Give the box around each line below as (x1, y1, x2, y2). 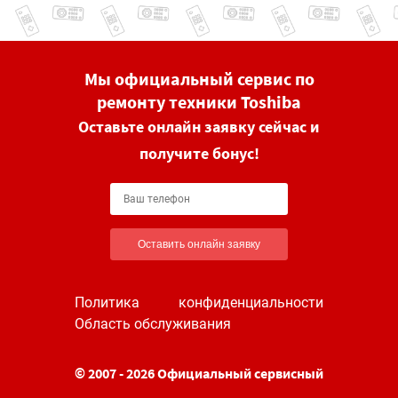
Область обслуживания (75, 315, 231, 332)
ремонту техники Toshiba (97, 91, 301, 113)
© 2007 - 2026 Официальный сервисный (75, 364, 323, 382)
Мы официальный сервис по (84, 68, 314, 90)
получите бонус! (139, 143, 259, 163)
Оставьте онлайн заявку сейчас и (78, 116, 320, 137)
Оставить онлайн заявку (138, 238, 260, 251)
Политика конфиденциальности (75, 294, 323, 311)
